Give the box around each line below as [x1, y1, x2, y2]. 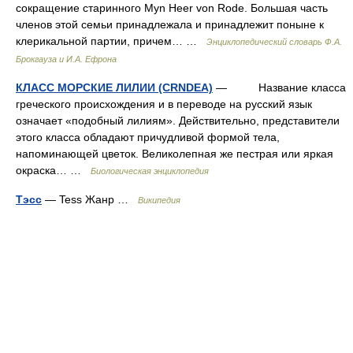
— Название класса [213, 81, 346, 94]
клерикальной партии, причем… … [16, 35, 206, 47]
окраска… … [16, 164, 91, 176]
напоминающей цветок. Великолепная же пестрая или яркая [16, 147, 333, 160]
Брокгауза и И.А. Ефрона [16, 54, 117, 64]
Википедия [138, 195, 180, 205]
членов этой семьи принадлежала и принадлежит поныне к [16, 18, 324, 31]
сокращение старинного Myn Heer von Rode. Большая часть [16, 2, 328, 14]
